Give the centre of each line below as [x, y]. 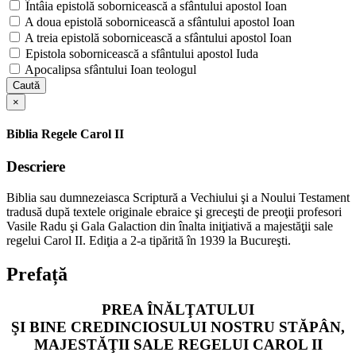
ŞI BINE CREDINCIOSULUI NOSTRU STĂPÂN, [178, 327]
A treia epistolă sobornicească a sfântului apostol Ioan [157, 37]
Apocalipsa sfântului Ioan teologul [109, 69]
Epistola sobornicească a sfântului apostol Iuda [140, 53]
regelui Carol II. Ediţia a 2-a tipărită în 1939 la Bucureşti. [149, 241]
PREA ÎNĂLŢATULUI [178, 310]
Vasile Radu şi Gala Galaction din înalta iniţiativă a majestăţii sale [170, 226]
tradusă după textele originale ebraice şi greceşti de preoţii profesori [174, 212]
